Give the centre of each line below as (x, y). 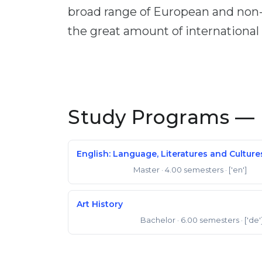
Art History (100, 204)
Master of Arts (102, 170)
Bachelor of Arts (105, 221)
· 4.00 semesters (192, 170)
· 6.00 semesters (208, 220)
